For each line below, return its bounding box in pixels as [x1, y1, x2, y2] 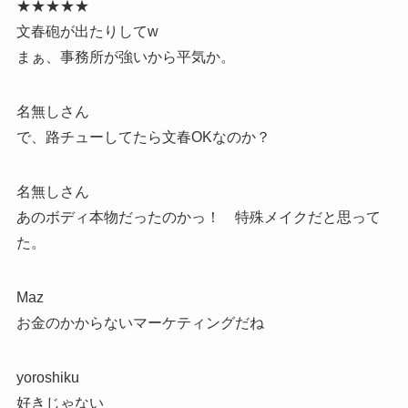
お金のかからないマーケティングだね [15, 315, 264, 331]
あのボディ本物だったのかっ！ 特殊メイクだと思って [15, 209, 381, 226]
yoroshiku [15, 370, 79, 386]
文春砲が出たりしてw [15, 24, 158, 40]
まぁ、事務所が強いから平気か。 [15, 49, 235, 66]
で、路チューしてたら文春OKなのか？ [15, 129, 270, 146]
